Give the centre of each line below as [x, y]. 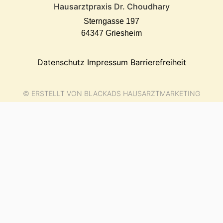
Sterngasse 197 [111, 21]
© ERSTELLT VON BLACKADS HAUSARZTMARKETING [111, 94]
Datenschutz [62, 62]
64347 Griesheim [111, 33]
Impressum [109, 62]
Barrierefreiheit [158, 62]
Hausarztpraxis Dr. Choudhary [111, 6]
